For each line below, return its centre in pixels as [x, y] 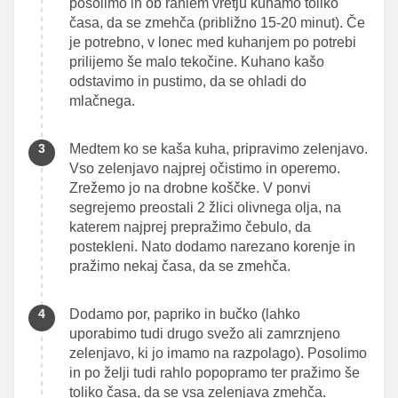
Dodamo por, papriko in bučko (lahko [185, 314]
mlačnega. [104, 100]
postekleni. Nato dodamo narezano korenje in [212, 246]
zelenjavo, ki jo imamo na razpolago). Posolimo [218, 353]
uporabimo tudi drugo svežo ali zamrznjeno [205, 333]
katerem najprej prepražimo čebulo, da [190, 227]
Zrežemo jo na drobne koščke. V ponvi [190, 187]
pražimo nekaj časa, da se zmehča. [180, 266]
